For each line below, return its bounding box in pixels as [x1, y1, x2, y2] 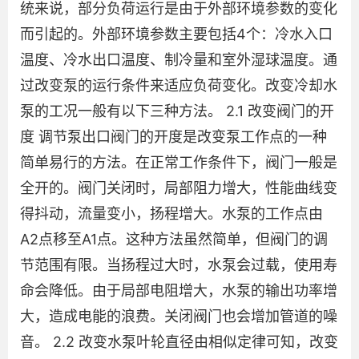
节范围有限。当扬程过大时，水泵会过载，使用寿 [20, 256, 337, 273]
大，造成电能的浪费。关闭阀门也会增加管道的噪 [20, 307, 337, 325]
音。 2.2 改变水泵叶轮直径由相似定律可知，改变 [20, 333, 338, 350]
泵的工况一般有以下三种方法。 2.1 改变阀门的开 [20, 102, 334, 119]
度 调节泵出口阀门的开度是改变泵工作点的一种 [20, 127, 327, 145]
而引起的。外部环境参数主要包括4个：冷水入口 [20, 25, 333, 42]
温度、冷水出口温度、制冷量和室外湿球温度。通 [20, 50, 337, 68]
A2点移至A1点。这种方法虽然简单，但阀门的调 [20, 230, 328, 248]
